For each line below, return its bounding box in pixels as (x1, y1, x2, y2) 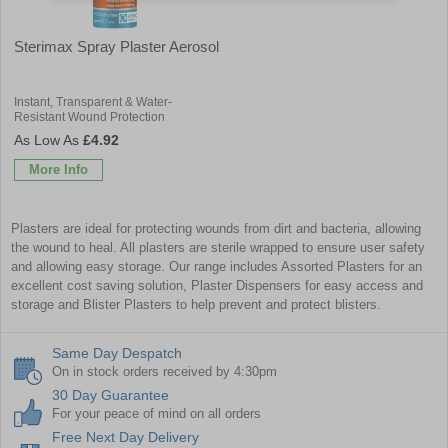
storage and (11, 296, 83, 312)
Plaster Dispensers (191, 277, 301, 293)
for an (385, 258, 422, 274)
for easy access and (301, 277, 423, 293)
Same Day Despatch (52, 344, 182, 361)
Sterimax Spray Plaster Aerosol (14, 37, 219, 55)
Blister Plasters (83, 296, 172, 312)
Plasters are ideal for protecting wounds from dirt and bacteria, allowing (11, 220, 421, 236)
